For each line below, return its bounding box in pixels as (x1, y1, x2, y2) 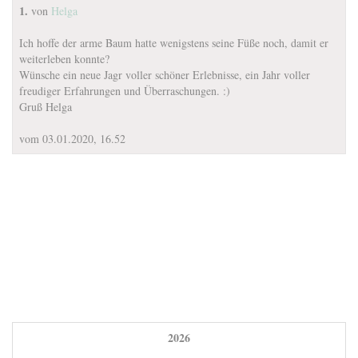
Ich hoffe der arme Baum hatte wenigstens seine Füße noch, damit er (19, 35, 328, 50)
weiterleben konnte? (19, 51, 109, 66)
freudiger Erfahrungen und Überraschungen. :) (19, 83, 230, 98)
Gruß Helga (19, 99, 72, 114)
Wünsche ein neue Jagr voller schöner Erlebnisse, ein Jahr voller (19, 67, 310, 82)
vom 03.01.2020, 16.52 (19, 131, 125, 146)
